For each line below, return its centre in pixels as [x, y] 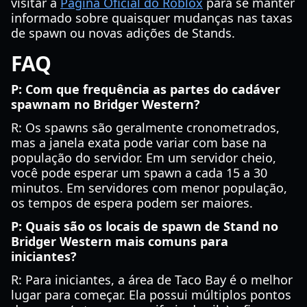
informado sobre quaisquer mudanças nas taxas [152, 18]
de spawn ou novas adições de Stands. [123, 33]
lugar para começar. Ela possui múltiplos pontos [151, 295]
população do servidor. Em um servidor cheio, [144, 158]
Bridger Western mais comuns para [120, 241]
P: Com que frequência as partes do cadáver [146, 89]
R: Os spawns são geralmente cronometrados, [145, 127]
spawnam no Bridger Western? [106, 104]
